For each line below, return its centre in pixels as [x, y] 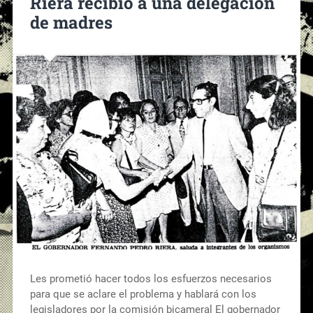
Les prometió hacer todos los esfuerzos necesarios [151, 278]
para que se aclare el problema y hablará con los [143, 294]
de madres [71, 22]
